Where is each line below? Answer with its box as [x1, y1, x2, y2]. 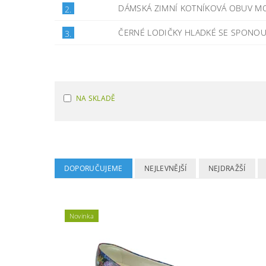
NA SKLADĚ [75, 93, 116, 103]
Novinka [69, 211, 94, 220]
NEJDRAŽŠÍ [208, 163, 246, 173]
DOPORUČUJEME [64, 163, 123, 173]
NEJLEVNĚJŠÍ [144, 163, 187, 173]
